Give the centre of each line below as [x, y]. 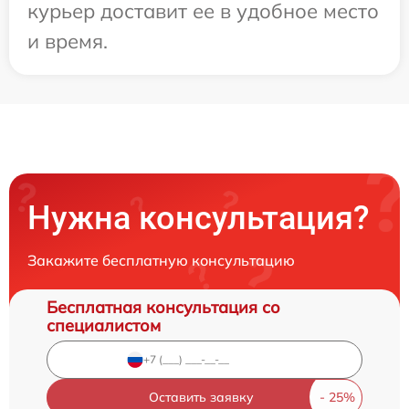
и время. [68, 41]
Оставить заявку [201, 397]
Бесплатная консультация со [163, 307]
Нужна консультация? [199, 218]
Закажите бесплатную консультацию [161, 260]
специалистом [104, 325]
